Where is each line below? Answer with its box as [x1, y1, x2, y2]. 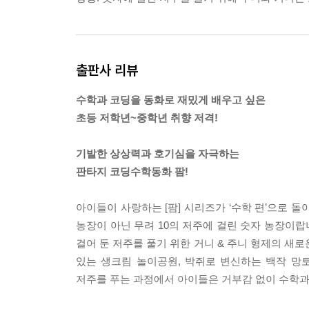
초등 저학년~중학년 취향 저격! [76, 112, 218, 123]
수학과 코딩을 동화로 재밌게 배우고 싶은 [76, 94, 266, 106]
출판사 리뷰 [76, 61, 138, 79]
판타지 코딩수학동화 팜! [76, 166, 188, 177]
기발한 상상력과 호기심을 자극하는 [76, 148, 239, 159]
